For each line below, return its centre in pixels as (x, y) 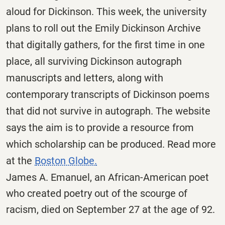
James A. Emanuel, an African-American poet (107, 178)
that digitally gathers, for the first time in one (105, 45)
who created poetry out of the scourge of (97, 194)
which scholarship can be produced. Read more (111, 144)
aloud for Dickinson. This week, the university (106, 12)
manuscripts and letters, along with (85, 78)
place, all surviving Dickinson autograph (94, 62)
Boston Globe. (66, 161)
